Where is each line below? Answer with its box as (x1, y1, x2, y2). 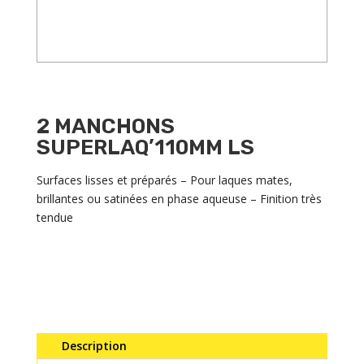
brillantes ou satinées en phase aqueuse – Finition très (36, 191, 322, 207)
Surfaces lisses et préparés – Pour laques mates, (36, 172, 292, 188)
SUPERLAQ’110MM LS (36, 135, 254, 161)
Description (61, 338, 127, 354)
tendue (36, 210, 73, 226)
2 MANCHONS (36, 114, 175, 140)
